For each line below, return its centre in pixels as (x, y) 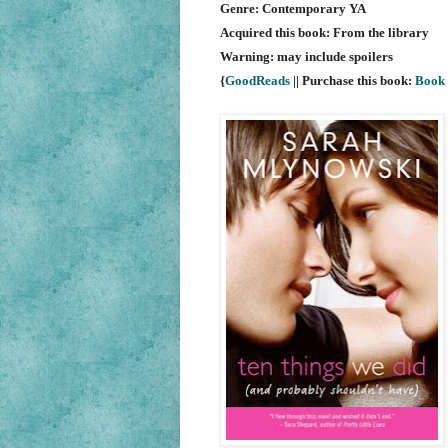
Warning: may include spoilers (306, 57)
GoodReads (257, 81)
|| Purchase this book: (352, 81)
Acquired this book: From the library (324, 33)
